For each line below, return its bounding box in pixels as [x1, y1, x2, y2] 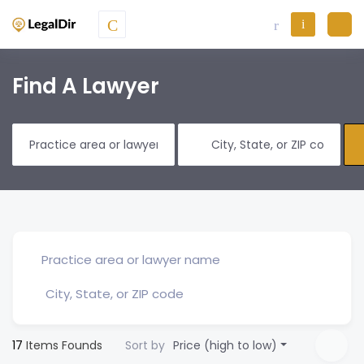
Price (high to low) [173, 337, 278, 353]
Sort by [125, 337, 166, 353]
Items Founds [23, 337, 102, 353]
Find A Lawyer [12, 71, 159, 101]
